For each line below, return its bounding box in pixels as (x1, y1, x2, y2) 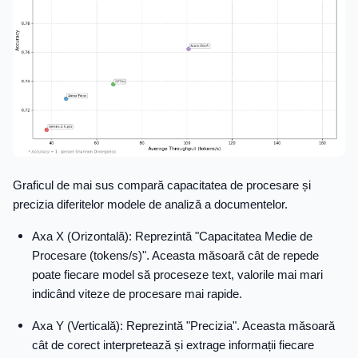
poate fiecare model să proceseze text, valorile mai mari (32, 268, 323, 282)
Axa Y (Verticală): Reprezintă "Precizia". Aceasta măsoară (32, 319, 335, 333)
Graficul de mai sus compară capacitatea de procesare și (13, 178, 311, 193)
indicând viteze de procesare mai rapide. (32, 287, 242, 301)
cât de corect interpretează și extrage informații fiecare (32, 338, 314, 352)
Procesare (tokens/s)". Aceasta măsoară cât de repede (32, 249, 319, 263)
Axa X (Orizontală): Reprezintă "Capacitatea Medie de (32, 229, 312, 244)
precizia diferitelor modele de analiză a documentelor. (13, 197, 288, 212)
